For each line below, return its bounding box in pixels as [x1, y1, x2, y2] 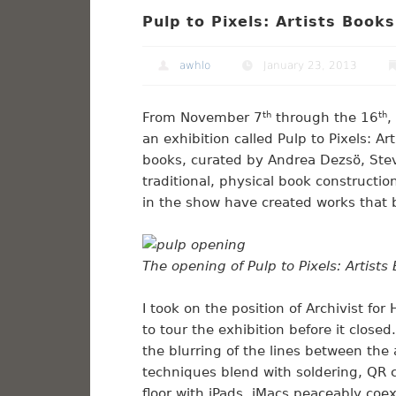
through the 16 [270, 110, 378, 126]
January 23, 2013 [263, 58, 357, 72]
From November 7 [141, 110, 263, 126]
